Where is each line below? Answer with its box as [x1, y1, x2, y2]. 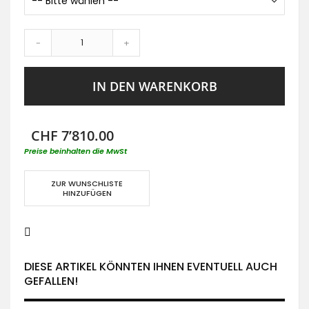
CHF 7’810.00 [31, 126, 114, 146]
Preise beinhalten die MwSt [24, 146, 127, 157]
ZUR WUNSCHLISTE [51, 178, 123, 190]
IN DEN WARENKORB [92, 78, 217, 95]
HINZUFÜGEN [62, 188, 112, 199]
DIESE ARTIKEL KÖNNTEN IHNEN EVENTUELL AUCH [24, 259, 277, 275]
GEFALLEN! [24, 273, 78, 290]
